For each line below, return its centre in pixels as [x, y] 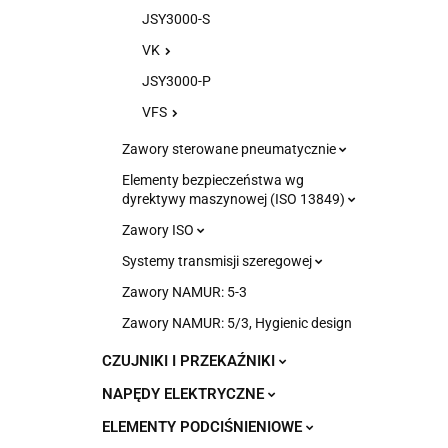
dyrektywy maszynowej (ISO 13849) [235, 199]
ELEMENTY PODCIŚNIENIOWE [204, 427]
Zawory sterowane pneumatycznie [230, 149]
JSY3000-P [176, 81]
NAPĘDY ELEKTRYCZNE [185, 394]
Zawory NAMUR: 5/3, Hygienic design [237, 323]
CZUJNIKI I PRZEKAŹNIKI [190, 361]
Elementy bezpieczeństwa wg [213, 180]
